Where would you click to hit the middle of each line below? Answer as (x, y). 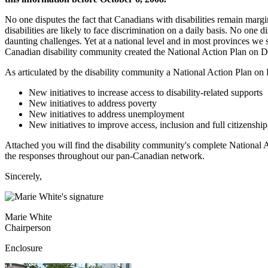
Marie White (28, 217)
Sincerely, (23, 176)
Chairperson (28, 227)
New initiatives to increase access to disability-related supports (146, 92)
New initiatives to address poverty (93, 103)
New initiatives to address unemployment (106, 114)
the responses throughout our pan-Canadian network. (105, 156)
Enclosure (24, 248)
